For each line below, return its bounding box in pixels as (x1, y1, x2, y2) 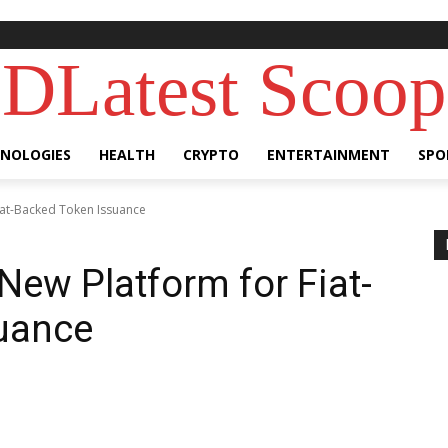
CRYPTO (183, 145, 239, 164)
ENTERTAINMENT (267, 145, 390, 164)
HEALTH (99, 145, 155, 164)
